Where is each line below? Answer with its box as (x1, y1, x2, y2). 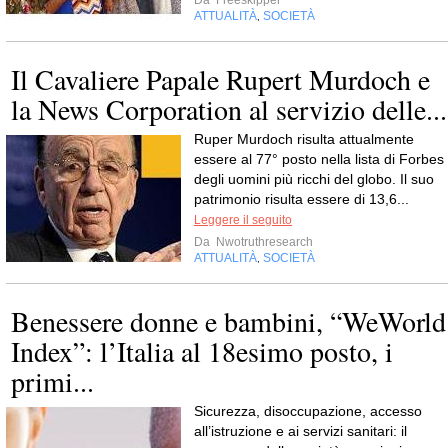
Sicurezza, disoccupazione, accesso (194, 403, 422, 419)
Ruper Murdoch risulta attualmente (194, 131, 414, 147)
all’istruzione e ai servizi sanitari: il (194, 423, 407, 439)
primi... (11, 362, 94, 400)
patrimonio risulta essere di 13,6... (194, 191, 409, 207)
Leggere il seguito (194, 213, 292, 227)
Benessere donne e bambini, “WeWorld (11, 302, 446, 340)
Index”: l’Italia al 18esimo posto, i (11, 332, 393, 370)
